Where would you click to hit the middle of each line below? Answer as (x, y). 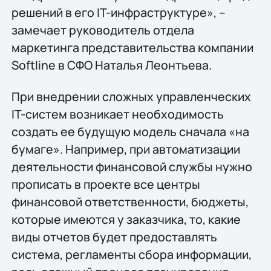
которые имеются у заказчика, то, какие (126, 219)
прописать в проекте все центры (106, 184)
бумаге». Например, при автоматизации (126, 149)
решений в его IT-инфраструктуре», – (118, 13)
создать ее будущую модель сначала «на (130, 131)
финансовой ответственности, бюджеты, (130, 201)
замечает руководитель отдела (103, 30)
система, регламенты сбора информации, (131, 254)
